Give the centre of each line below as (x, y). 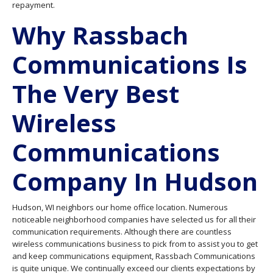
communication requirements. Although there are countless (122, 232)
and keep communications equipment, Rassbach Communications (134, 256)
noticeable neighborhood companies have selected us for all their (134, 219)
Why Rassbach (100, 35)
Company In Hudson (135, 181)
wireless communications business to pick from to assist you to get (135, 244)
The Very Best (96, 94)
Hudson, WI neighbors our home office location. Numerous (120, 207)
